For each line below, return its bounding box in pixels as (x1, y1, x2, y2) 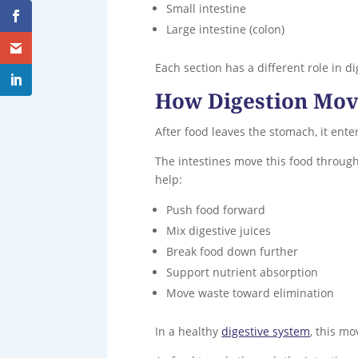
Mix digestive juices (166, 222, 272, 238)
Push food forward (166, 201, 266, 217)
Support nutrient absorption (166, 264, 319, 280)
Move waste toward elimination (166, 284, 335, 300)
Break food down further (166, 243, 299, 259)
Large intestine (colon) (166, 21, 285, 37)
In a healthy (155, 323, 222, 339)
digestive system (221, 323, 311, 339)
